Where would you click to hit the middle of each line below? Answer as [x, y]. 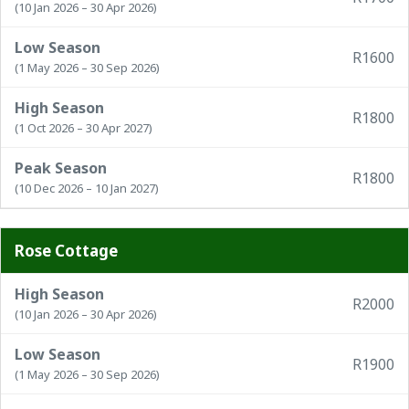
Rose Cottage [66, 251]
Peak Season [61, 168]
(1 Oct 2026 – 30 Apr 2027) [84, 128]
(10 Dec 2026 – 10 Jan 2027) [87, 188]
